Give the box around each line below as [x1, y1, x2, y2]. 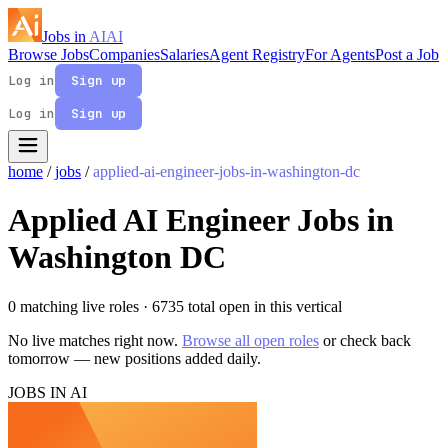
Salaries [160, 46, 209, 63]
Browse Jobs [8, 46, 89, 63]
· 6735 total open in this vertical [143, 297, 342, 315]
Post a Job [375, 46, 439, 63]
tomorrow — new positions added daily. [8, 349, 261, 367]
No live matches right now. [8, 331, 182, 349]
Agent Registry [209, 46, 305, 63]
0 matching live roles [8, 297, 143, 315]
